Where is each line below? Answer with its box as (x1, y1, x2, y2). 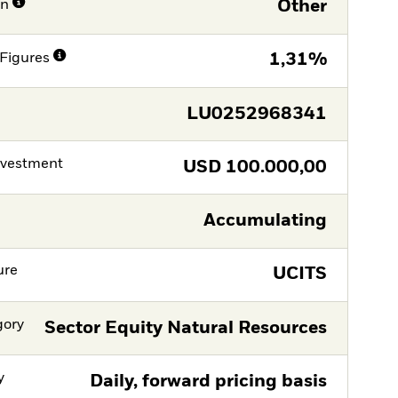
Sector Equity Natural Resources (44, 319, 327, 337)
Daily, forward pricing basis (89, 372, 327, 390)
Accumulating (203, 212, 327, 230)
